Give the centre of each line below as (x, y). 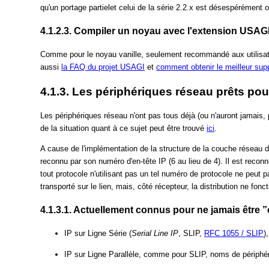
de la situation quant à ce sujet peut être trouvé (124, 128)
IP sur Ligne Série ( (98, 234)
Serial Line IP (155, 234)
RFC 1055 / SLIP (234, 234)
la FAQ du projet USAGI (103, 67)
